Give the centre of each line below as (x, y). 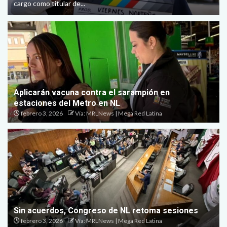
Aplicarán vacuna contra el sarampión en (92, 92)
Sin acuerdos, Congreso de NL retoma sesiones (106, 210)
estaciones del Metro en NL (67, 103)
